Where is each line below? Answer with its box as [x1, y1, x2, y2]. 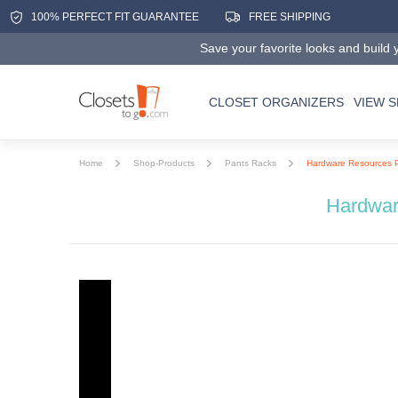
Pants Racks [225, 158, 276, 168]
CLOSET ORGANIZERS [209, 94, 344, 109]
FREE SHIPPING [249, 11, 330, 24]
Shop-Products [133, 158, 195, 168]
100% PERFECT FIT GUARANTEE [31, 11, 199, 24]
